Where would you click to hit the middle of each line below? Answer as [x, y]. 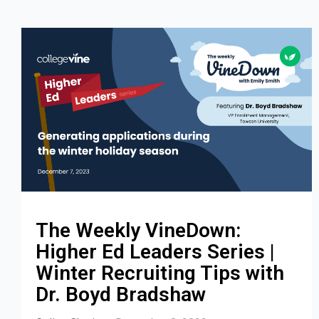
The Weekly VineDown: [138, 230]
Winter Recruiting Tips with [160, 273]
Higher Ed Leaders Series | [155, 251]
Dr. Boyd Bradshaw [121, 294]
